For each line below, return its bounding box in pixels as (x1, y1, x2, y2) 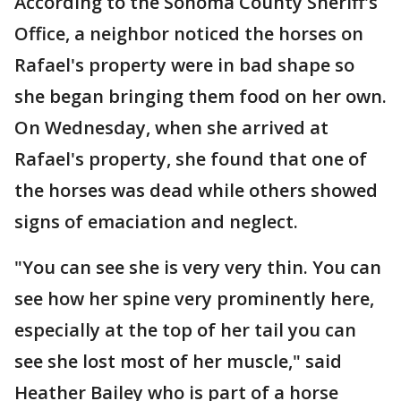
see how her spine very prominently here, (14, 286, 374, 311)
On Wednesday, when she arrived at (14, 115, 328, 140)
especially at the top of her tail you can (14, 318, 356, 342)
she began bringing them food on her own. (14, 84, 387, 108)
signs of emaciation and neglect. (14, 209, 303, 234)
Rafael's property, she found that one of (14, 147, 367, 171)
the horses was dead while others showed (14, 178, 378, 202)
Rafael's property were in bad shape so (14, 53, 354, 77)
